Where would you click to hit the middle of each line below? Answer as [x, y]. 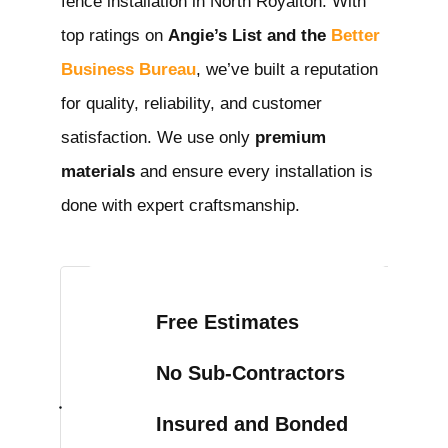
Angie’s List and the [249, 35]
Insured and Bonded [252, 423]
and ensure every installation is [254, 171]
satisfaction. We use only [158, 137]
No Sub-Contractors [250, 372]
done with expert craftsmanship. [180, 205]
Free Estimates [227, 321]
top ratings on [114, 35]
